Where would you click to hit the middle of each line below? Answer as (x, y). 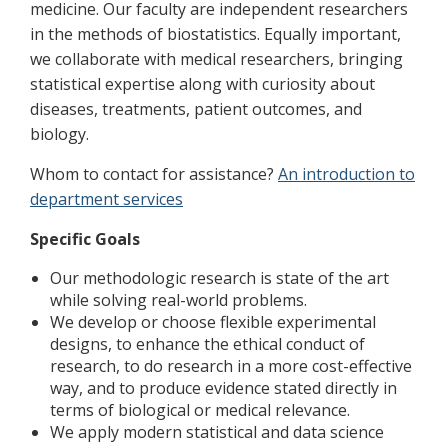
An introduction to (346, 174)
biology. (61, 134)
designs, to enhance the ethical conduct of (207, 344)
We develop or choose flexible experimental (213, 322)
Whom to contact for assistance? (154, 174)
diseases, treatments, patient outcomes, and (196, 109)
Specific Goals (85, 239)
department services (106, 199)
